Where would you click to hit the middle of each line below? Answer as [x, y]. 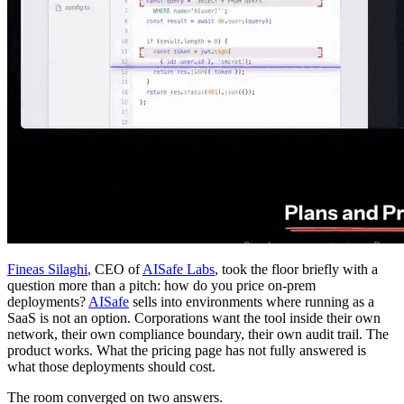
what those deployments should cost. [111, 367]
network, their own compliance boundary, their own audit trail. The [198, 335]
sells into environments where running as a [252, 302]
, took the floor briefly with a [296, 270]
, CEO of [115, 270]
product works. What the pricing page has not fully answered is [187, 351]
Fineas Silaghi [47, 270]
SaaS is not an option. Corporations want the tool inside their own [194, 318]
